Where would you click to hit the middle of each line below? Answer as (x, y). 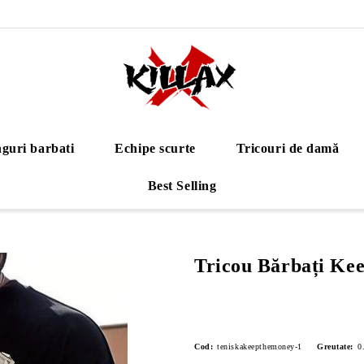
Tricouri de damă (288, 148)
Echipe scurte (155, 148)
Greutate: (336, 347)
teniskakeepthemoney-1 (260, 347)
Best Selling (182, 186)
